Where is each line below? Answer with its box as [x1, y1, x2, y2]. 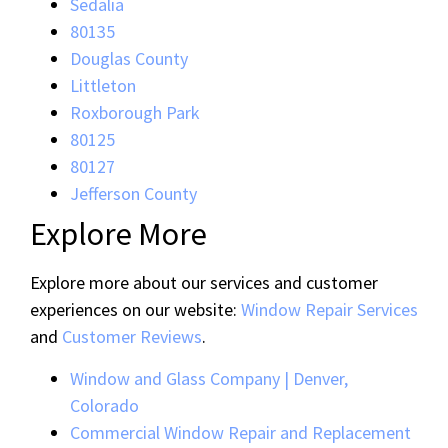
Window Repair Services [241, 298, 418, 322]
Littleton [70, 74, 136, 98]
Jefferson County [70, 182, 197, 206]
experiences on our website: [30, 298, 241, 322]
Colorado [70, 393, 139, 417]
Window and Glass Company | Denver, [70, 366, 348, 390]
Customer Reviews [62, 325, 202, 349]
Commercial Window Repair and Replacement [70, 420, 411, 444]
